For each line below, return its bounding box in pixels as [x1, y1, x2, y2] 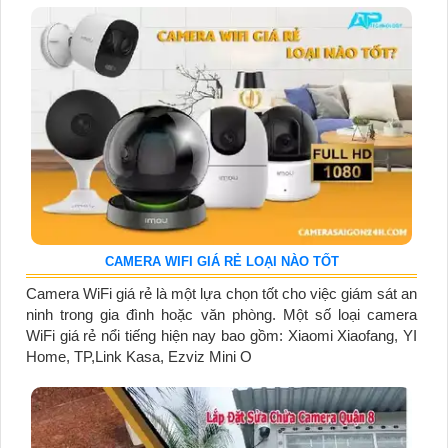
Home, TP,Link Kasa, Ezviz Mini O [26, 347, 252, 365]
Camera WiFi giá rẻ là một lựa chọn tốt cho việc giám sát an [26, 284, 417, 302]
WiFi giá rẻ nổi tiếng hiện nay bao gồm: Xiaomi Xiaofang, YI [26, 326, 417, 344]
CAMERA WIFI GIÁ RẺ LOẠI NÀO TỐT [104, 253, 339, 269]
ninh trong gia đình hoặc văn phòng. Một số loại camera [26, 305, 417, 323]
